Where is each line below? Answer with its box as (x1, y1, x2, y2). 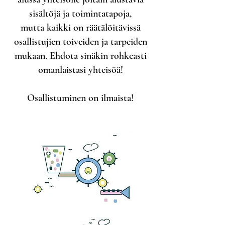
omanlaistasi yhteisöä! (38, 64, 123, 76)
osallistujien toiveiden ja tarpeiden (14, 36, 147, 48)
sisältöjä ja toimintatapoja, (29, 8, 132, 20)
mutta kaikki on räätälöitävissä (20, 22, 141, 34)
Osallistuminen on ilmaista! (27, 92, 134, 104)
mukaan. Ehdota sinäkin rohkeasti (14, 50, 147, 62)
